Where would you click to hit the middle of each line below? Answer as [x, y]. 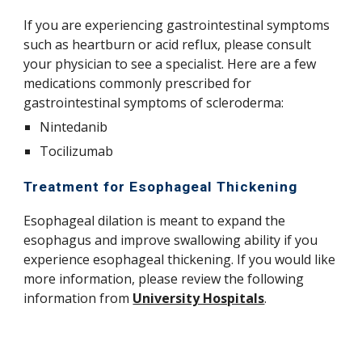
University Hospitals [199, 298]
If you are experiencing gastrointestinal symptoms [177, 25]
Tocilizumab [78, 151]
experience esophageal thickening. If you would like [180, 259]
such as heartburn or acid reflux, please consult [168, 44]
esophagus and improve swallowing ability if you [171, 240]
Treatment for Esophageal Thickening [161, 187]
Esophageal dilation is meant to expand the [155, 221]
